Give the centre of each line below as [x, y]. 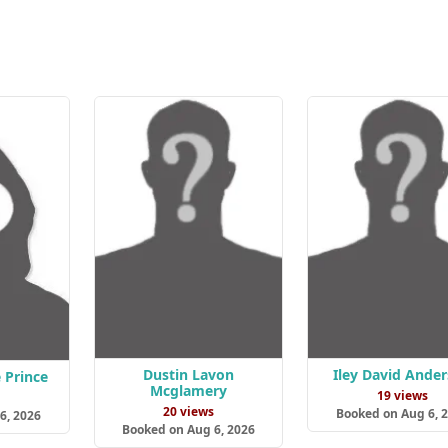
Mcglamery [188, 391]
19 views [402, 396]
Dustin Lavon [188, 375]
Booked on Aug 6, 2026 [188, 430]
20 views [188, 412]
